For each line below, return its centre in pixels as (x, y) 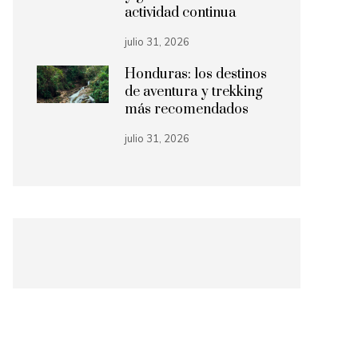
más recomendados (187, 109)
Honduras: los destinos (196, 74)
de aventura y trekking (194, 92)
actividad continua (180, 13)
